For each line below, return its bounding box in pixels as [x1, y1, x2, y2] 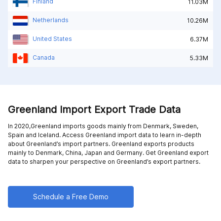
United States [33, 35, 72, 42]
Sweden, [173, 122, 198, 130]
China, [65, 148, 84, 156]
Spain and [8, 131, 38, 139]
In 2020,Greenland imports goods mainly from [8, 122, 143, 130]
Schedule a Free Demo [33, 192, 109, 201]
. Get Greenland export [143, 148, 209, 156]
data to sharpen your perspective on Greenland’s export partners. [8, 157, 200, 165]
